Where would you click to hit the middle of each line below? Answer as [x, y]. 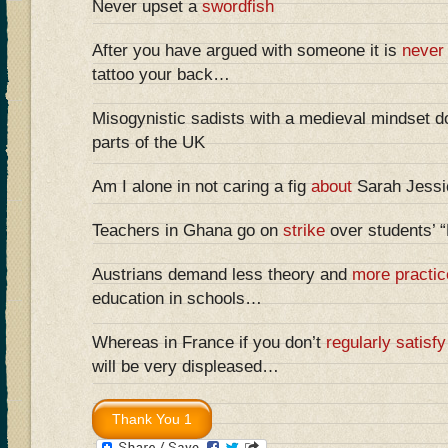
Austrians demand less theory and [222, 274]
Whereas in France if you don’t [209, 342]
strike [304, 230]
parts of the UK [148, 142]
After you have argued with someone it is [247, 50]
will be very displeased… [185, 366]
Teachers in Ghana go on [187, 230]
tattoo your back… [161, 74]
